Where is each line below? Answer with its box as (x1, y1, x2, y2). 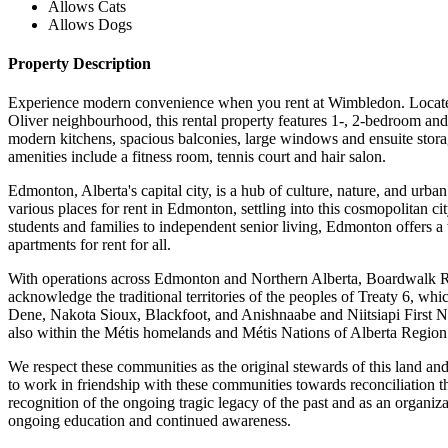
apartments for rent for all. (8, 236, 171, 254)
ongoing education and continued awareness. (8, 412, 299, 430)
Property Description (8, 55, 151, 73)
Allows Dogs (48, 15, 132, 33)
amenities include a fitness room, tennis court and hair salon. (8, 148, 386, 166)
